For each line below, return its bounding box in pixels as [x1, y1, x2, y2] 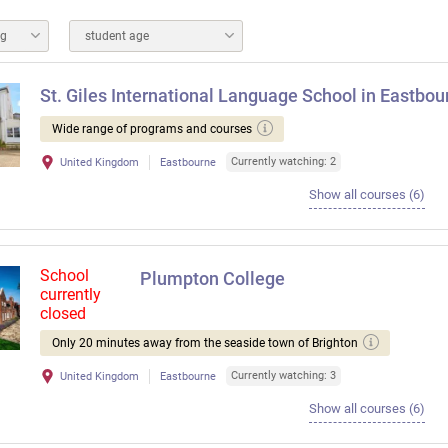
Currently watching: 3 [231, 369, 336, 382]
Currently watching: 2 [231, 155, 336, 168]
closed [40, 304, 86, 323]
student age [85, 29, 149, 43]
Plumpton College [140, 268, 285, 289]
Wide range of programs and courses [52, 122, 252, 136]
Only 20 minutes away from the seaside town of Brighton [52, 336, 358, 350]
